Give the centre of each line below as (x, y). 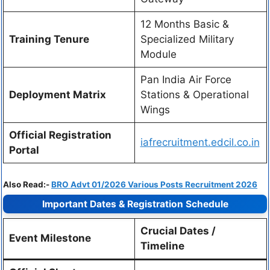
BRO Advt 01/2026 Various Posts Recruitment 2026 (154, 184)
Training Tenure (49, 39)
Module (158, 55)
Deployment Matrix (57, 95)
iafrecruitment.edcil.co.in (200, 143)
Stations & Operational (194, 95)
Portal (24, 150)
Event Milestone (50, 238)
